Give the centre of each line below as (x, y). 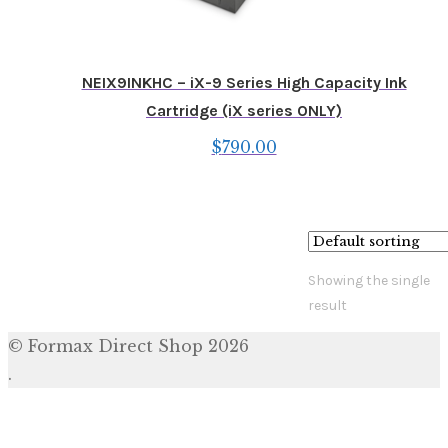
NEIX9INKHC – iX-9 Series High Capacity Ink (244, 82)
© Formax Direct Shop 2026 (128, 346)
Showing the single (369, 280)
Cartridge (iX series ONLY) (244, 110)
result (327, 305)
